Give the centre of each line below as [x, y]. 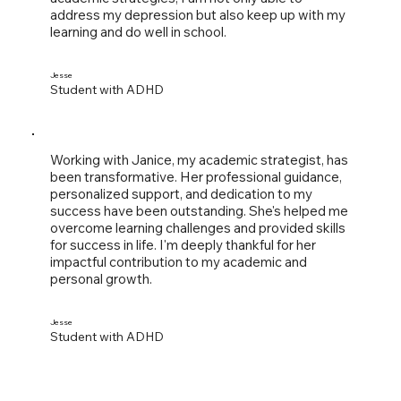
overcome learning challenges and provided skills [197, 228]
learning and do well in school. [138, 32]
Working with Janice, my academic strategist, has [199, 160]
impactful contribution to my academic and [178, 262]
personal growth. [101, 279]
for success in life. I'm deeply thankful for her [183, 245]
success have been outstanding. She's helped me [199, 211]
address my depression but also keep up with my [197, 15]
